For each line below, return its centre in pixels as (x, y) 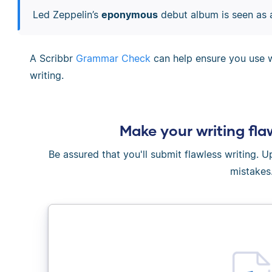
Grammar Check (113, 59)
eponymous (129, 14)
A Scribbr (53, 59)
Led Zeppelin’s (67, 14)
